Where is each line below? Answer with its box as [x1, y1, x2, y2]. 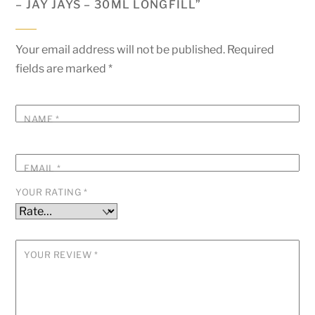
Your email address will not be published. [15, 43, 226, 57]
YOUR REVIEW [24, 250, 94, 261]
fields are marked [15, 62, 109, 76]
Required [227, 43, 275, 57]
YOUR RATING [15, 187, 84, 198]
